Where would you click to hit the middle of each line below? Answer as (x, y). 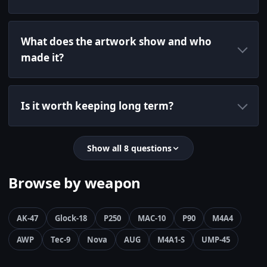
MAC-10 (152, 218)
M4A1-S (171, 240)
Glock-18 (71, 218)
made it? (42, 58)
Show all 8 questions (129, 148)
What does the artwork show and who (116, 42)
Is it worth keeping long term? (97, 106)
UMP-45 (216, 240)
